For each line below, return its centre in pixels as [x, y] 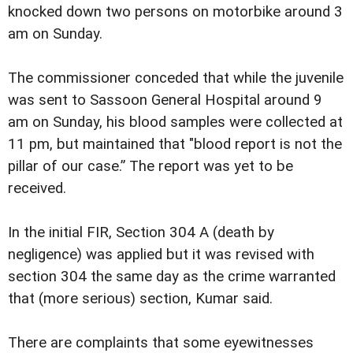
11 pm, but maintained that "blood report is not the [175, 144]
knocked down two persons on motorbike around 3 [175, 11]
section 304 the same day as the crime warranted [172, 276]
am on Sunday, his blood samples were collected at [175, 122]
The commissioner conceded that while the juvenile [176, 78]
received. [37, 188]
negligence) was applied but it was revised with [161, 254]
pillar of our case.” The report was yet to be [150, 166]
